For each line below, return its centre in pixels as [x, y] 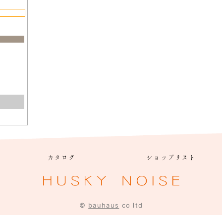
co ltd [131, 205]
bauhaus [104, 205]
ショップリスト [171, 158]
